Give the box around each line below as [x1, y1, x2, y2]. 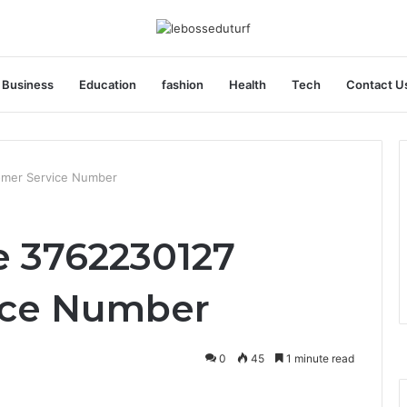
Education [79, 76, 136, 92]
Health [229, 76, 266, 92]
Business [2, 76, 54, 92]
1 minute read [283, 351, 354, 365]
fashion [162, 76, 203, 92]
